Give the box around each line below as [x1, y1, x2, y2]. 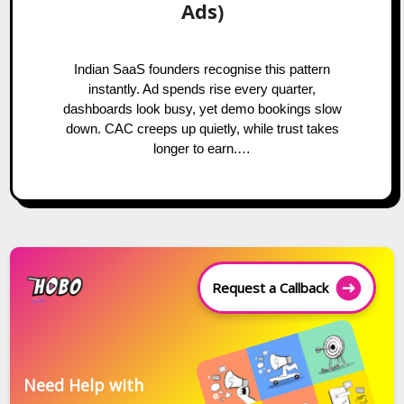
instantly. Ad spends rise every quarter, [88, 81, 316, 96]
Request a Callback [211, 279, 328, 297]
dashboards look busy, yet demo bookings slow [62, 101, 342, 116]
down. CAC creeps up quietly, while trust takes [65, 121, 339, 136]
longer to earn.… [153, 141, 251, 156]
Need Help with [23, 373, 144, 396]
